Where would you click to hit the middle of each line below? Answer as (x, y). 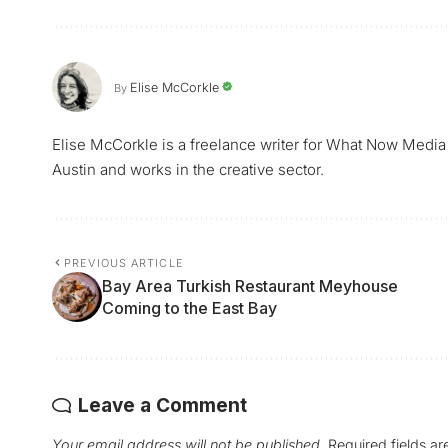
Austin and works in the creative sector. (188, 170)
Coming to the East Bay (189, 308)
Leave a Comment (162, 406)
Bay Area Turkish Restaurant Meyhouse (250, 286)
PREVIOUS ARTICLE (124, 263)
